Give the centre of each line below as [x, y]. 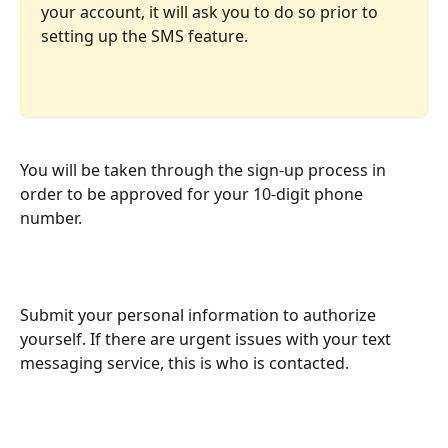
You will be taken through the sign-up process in [205, 170]
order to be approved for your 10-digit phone [193, 194]
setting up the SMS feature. [144, 36]
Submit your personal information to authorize [200, 315]
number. [51, 218]
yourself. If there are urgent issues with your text [207, 339]
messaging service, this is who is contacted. [184, 363]
